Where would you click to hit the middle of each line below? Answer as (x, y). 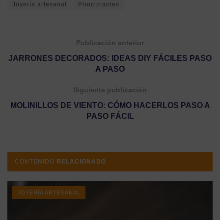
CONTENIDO (36, 162)
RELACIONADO (81, 162)
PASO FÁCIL (110, 116)
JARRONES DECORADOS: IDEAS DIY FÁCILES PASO (110, 58)
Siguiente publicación (110, 90)
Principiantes (99, 5)
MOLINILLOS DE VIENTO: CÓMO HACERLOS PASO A (110, 106)
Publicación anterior (110, 43)
